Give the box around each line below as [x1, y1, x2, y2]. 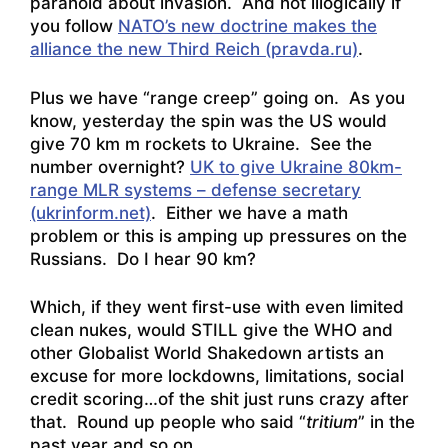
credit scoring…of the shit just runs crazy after [30, 389, 409, 410]
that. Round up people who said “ [30, 412, 306, 433]
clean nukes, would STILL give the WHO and [30, 320, 393, 341]
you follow [30, 16, 118, 37]
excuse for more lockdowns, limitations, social [30, 366, 404, 387]
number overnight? [30, 156, 190, 177]
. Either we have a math [151, 202, 348, 223]
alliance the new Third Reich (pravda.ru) [30, 39, 358, 60]
